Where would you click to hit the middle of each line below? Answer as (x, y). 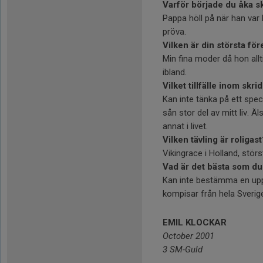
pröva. (174, 32)
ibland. (175, 72)
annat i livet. (185, 126)
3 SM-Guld (184, 249)
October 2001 (188, 236)
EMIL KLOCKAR (195, 222)
